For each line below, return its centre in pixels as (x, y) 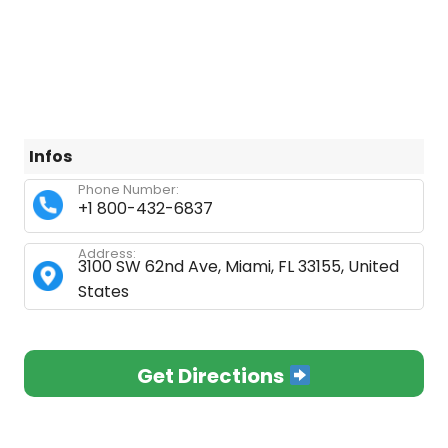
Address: (107, 253)
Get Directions (213, 376)
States (103, 291)
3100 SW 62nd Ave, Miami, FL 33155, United (238, 266)
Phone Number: (128, 189)
